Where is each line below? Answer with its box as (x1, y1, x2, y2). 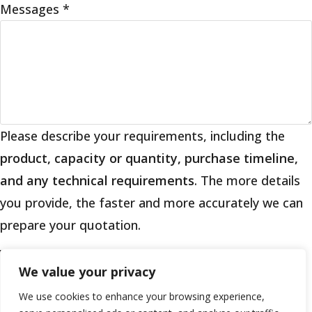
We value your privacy (19, 263, 155, 280)
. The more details (194, 171, 300, 189)
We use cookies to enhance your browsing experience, (19, 290, 265, 303)
